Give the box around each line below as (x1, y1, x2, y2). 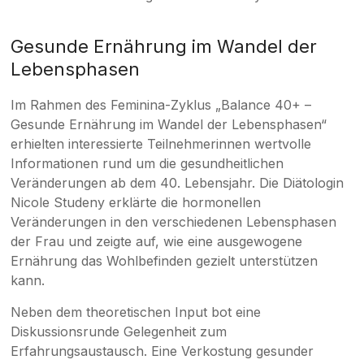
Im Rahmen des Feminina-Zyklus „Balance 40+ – (11, 97, 312, 114)
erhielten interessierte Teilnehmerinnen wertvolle (11, 136, 312, 153)
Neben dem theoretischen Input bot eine (11, 304, 262, 321)
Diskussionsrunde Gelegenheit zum (11, 323, 227, 340)
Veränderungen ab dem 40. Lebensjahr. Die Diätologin (11, 175, 344, 192)
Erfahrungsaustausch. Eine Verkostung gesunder (11, 343, 314, 360)
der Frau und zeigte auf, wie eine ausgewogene (11, 233, 303, 250)
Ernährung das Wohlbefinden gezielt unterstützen (11, 253, 318, 270)
